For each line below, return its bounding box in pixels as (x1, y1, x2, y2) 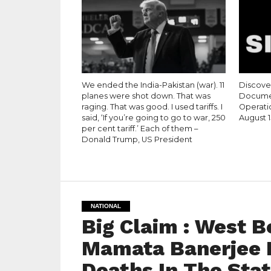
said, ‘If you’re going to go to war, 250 (81, 113, 226, 122)
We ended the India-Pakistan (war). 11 (81, 80, 224, 90)
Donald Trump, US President (81, 135, 192, 144)
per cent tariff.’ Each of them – (81, 124, 198, 133)
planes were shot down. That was (81, 91, 211, 100)
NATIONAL (90, 203, 121, 209)
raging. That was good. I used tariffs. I (81, 102, 223, 111)
